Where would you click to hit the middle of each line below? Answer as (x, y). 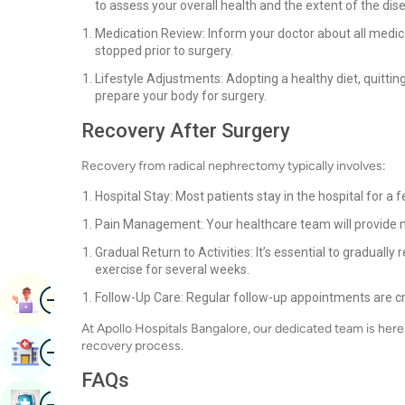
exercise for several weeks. (172, 269)
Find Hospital (84, 352)
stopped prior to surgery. (164, 51)
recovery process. (132, 346)
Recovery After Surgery (186, 131)
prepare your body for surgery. (181, 96)
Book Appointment (103, 300)
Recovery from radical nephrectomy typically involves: (234, 166)
